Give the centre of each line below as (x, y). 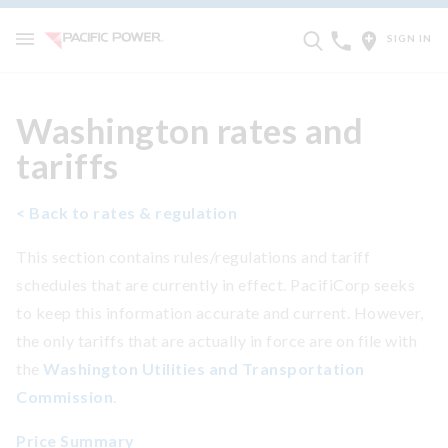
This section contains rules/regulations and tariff (193, 256)
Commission (64, 396)
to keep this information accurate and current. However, (220, 312)
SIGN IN (409, 37)
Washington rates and (189, 130)
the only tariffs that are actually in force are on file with (216, 340)
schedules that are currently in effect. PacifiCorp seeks (215, 284)
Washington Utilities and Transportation (204, 368)
